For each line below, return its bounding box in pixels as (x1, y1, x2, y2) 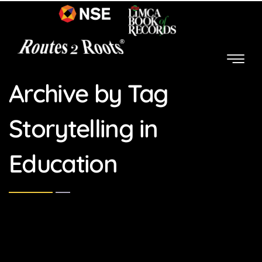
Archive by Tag (9, 77, 168, 109)
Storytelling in (9, 112, 158, 144)
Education (9, 147, 117, 179)
